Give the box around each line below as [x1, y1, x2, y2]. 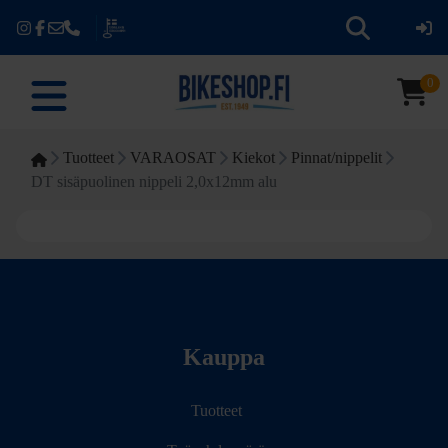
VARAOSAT [130, 149, 216, 167]
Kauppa [183, 344, 265, 371]
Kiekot [232, 149, 275, 167]
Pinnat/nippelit [291, 149, 382, 167]
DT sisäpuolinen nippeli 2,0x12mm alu [31, 173, 277, 191]
